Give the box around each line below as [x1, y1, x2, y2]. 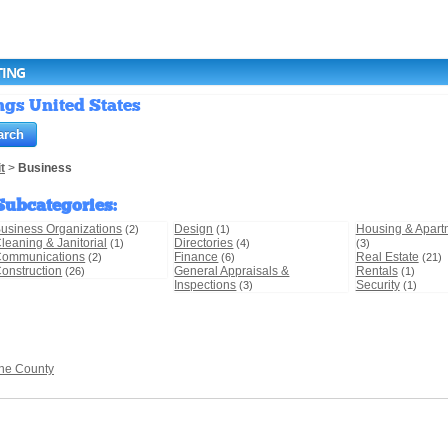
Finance [174, 250, 219, 265]
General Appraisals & [174, 264, 290, 279]
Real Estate [355, 250, 419, 265]
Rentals [355, 264, 398, 279]
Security [355, 278, 400, 293]
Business [18, 161, 72, 176]
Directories [174, 236, 234, 251]
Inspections [174, 278, 237, 293]
